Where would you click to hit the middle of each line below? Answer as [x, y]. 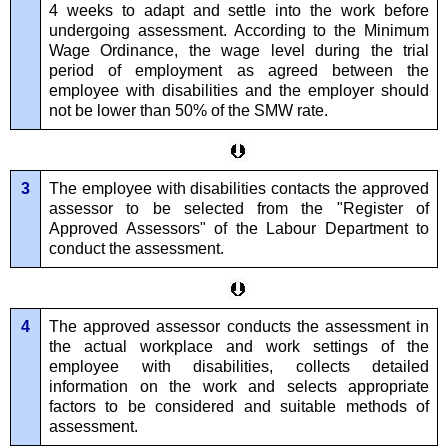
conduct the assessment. [136, 249]
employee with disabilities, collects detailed [239, 367]
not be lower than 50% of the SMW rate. [188, 111]
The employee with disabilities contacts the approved [239, 189]
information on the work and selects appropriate [239, 387]
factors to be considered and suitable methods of [239, 407]
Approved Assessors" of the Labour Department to [239, 229]
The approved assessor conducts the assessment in [239, 327]
